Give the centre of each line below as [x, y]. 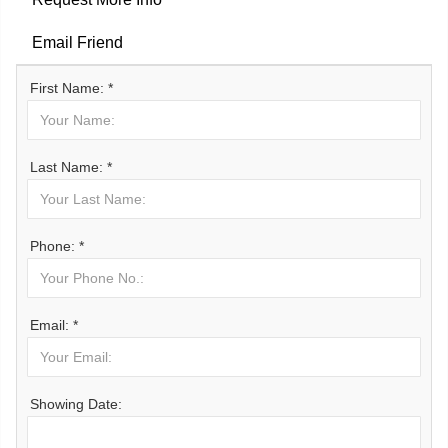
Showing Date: [76, 404]
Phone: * [57, 246]
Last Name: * [71, 167]
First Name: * [71, 88]
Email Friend [77, 42]
